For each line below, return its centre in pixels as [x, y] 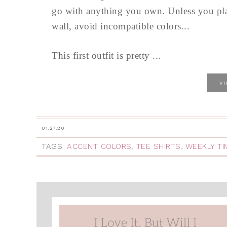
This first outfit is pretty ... [106, 55]
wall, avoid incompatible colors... [121, 26]
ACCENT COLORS [99, 146]
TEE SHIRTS [158, 146]
